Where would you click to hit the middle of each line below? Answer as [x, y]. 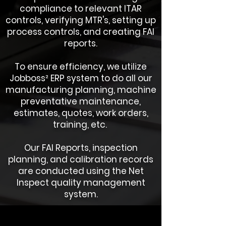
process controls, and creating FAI [81, 32]
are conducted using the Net [81, 171]
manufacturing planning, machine [81, 90]
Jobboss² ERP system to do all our [81, 78]
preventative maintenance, [81, 101]
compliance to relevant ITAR [81, 9]
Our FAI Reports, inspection [81, 148]
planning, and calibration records [81, 159]
